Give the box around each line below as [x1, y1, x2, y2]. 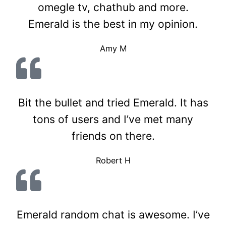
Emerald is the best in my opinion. [28, 17, 198, 31]
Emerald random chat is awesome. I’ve [16, 208, 210, 221]
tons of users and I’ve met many [33, 112, 193, 126]
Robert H [95, 155, 131, 166]
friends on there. [71, 129, 155, 143]
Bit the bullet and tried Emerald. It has [18, 96, 208, 109]
